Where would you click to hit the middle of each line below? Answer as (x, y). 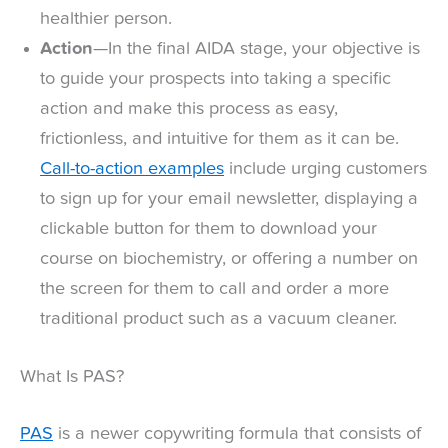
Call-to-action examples (132, 169)
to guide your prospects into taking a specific (215, 79)
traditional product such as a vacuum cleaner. (218, 319)
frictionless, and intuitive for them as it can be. (219, 139)
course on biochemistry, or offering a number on (229, 259)
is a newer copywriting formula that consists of (237, 433)
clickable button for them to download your (208, 229)
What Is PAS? (72, 376)
